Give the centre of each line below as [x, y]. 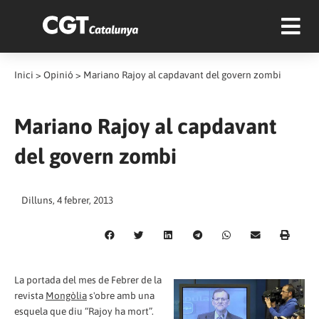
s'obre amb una [121, 295]
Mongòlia [66, 295]
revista [30, 295]
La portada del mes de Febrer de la [88, 279]
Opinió [58, 75]
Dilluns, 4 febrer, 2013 [67, 200]
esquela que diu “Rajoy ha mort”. [84, 311]
